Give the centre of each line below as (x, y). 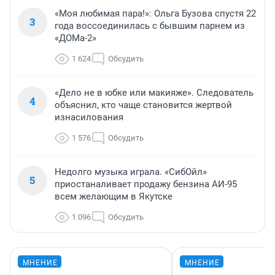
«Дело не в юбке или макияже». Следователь (154, 93)
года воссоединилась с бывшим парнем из (150, 26)
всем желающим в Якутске (114, 197)
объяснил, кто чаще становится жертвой (143, 105)
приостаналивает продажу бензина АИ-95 (146, 184)
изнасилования (89, 118)
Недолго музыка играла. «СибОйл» (131, 172)
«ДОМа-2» (76, 38)
